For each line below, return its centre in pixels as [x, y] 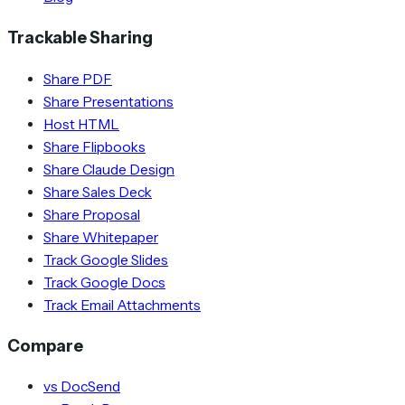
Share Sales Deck [98, 192]
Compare [45, 345]
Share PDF [78, 79]
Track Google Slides [106, 259]
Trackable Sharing [80, 38]
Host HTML [81, 124]
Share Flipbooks [94, 146]
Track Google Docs [104, 282]
